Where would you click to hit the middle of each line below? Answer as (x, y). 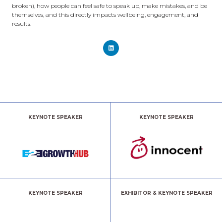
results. (22, 24)
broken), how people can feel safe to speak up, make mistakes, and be (110, 6)
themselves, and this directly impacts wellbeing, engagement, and (105, 15)
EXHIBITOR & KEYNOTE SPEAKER (166, 193)
